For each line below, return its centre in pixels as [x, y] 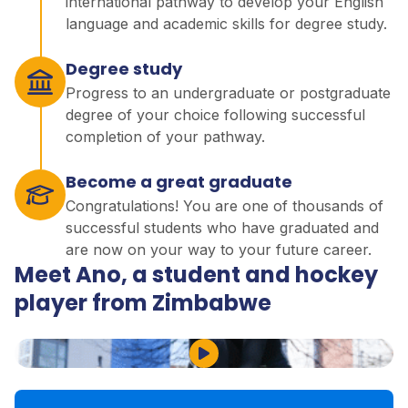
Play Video [239, 363]
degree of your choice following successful [215, 114]
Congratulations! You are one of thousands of [224, 205]
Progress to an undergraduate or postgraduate [228, 92]
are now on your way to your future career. [219, 249]
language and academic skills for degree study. [226, 23]
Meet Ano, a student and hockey [196, 274]
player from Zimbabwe [143, 302]
